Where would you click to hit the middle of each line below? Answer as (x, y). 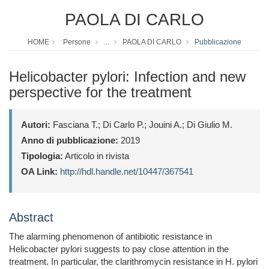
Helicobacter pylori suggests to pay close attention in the (119, 249)
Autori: (36, 125)
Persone (77, 42)
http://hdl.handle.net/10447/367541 (127, 172)
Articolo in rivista (96, 156)
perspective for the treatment (100, 92)
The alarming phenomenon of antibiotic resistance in (110, 237)
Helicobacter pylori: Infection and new (127, 77)
